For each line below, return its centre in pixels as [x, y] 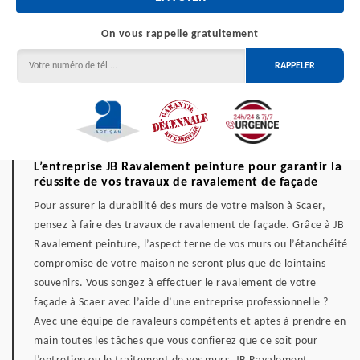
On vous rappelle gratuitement [180, 34]
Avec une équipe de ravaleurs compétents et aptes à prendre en [190, 322]
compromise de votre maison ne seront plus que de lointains [180, 264]
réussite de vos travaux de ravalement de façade [176, 182]
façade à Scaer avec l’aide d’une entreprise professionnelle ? [181, 303]
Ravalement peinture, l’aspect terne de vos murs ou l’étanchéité [191, 245]
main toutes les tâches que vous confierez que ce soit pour [176, 341]
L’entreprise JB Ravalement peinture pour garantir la [188, 167]
